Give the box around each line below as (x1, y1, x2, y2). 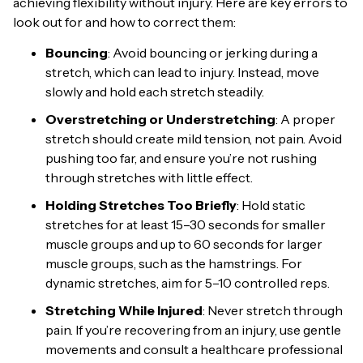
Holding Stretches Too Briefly (45, 197, 237, 214)
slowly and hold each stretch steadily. (45, 83, 264, 100)
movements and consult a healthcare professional (45, 341, 343, 358)
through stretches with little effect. (45, 169, 253, 186)
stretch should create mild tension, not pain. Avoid (45, 130, 342, 147)
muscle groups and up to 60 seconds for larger (45, 236, 322, 253)
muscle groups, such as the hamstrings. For (45, 255, 302, 272)
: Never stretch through (203, 302, 343, 319)
